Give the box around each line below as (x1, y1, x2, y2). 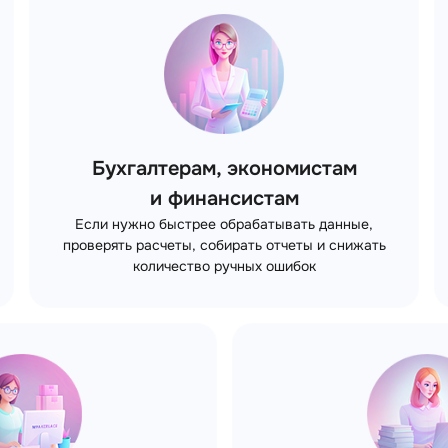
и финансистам (149, 185, 299, 211)
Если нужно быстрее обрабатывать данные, (75, 214, 373, 233)
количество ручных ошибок (132, 256, 316, 275)
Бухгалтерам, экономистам (91, 155, 357, 181)
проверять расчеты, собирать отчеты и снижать (62, 235, 386, 254)
